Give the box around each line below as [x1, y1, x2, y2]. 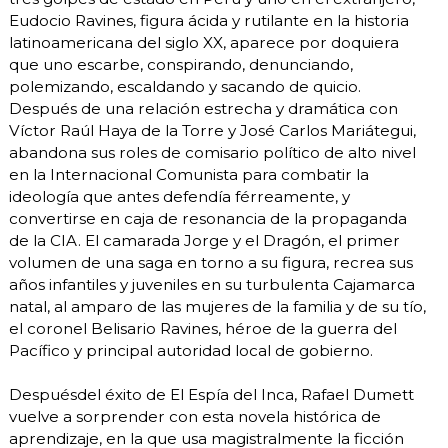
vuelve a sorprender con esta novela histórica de [9, 406, 381, 426]
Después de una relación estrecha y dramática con [9, 98, 398, 118]
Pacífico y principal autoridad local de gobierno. [9, 340, 373, 360]
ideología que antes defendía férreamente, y [9, 186, 350, 206]
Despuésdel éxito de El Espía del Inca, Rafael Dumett [9, 384, 414, 404]
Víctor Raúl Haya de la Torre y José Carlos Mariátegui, [9, 120, 416, 140]
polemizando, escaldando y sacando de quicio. [9, 76, 361, 96]
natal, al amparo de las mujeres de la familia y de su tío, [9, 296, 426, 316]
